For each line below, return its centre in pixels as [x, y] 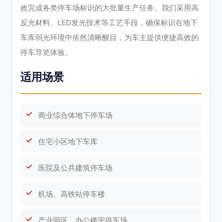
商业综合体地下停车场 [75, 115]
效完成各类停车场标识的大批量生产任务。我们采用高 [110, 8]
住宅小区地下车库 [68, 142]
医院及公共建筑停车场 [75, 168]
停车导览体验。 [46, 53]
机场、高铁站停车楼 [72, 194]
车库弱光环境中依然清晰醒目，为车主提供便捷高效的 [110, 38]
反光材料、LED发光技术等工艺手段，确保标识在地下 [109, 23]
